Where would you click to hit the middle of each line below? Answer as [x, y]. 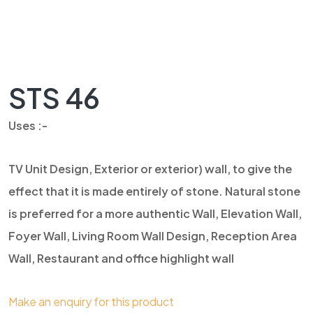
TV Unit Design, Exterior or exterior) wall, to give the [150, 169]
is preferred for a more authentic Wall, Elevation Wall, [155, 213]
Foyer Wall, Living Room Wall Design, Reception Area [153, 236]
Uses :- [28, 125]
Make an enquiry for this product [91, 301]
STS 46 [54, 97]
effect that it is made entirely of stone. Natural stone [154, 191]
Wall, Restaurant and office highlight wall [121, 258]
